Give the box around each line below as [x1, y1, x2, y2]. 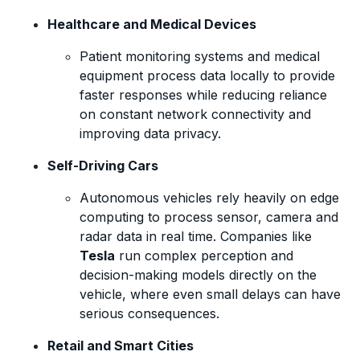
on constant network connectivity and [80, 105, 312, 122]
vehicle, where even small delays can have [80, 285, 342, 302]
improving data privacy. [80, 125, 222, 141]
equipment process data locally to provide [80, 67, 336, 84]
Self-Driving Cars [47, 157, 159, 174]
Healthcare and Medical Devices [47, 15, 257, 32]
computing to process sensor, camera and [80, 208, 339, 225]
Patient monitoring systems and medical [80, 47, 321, 64]
